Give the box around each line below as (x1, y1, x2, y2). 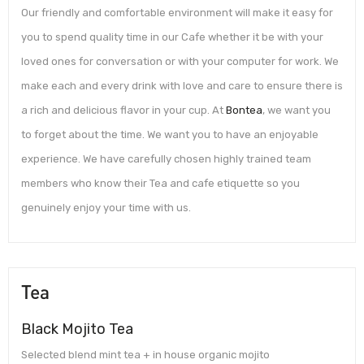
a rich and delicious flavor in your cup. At (21, 104, 226, 117)
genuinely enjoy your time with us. (21, 201, 191, 214)
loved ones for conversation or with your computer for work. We (21, 55, 339, 68)
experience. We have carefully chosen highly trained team (21, 153, 311, 166)
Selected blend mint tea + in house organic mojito (21, 348, 270, 361)
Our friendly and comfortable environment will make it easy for (21, 6, 333, 19)
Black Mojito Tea (21, 319, 133, 338)
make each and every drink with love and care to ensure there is (21, 80, 343, 93)
